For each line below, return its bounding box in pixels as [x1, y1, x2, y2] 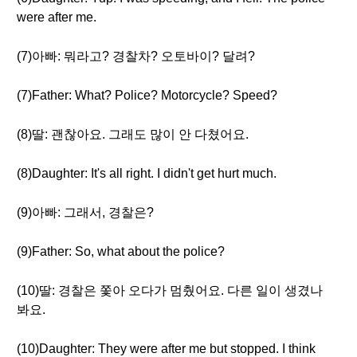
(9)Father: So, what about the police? [17, 245, 225, 258]
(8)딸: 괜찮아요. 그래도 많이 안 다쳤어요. [17, 127, 249, 141]
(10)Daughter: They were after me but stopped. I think [17, 342, 316, 355]
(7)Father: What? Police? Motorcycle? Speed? [17, 88, 277, 102]
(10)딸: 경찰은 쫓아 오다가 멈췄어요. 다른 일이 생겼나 [17, 284, 323, 297]
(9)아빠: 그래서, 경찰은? [17, 206, 154, 219]
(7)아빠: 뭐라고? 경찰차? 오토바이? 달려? [17, 49, 255, 63]
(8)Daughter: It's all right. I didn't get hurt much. [17, 167, 277, 180]
